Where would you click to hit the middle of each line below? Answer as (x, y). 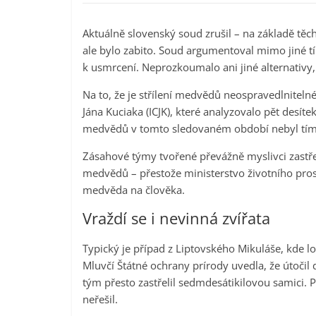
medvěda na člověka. (134, 190)
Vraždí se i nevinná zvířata (176, 218)
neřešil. (100, 299)
